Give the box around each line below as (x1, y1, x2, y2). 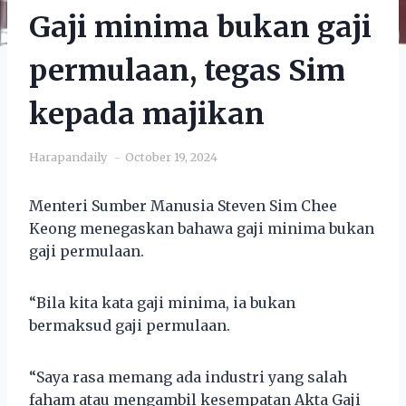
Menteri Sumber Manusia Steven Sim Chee (29, 196, 337, 215)
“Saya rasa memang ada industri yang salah (29, 367, 347, 386)
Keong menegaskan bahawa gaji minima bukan (29, 218, 374, 237)
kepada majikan (29, 95, 265, 132)
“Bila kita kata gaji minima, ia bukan (29, 293, 295, 312)
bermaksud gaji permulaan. (29, 315, 230, 334)
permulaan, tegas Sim (29, 52, 345, 89)
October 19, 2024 (125, 149, 217, 164)
